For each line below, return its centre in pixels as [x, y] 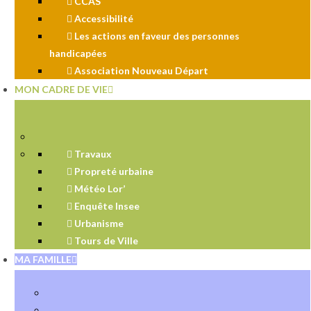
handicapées [78, 53]
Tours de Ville [105, 241]
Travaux [92, 154]
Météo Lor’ [99, 188]
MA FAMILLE [43, 259]
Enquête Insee [106, 206]
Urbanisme [98, 223]
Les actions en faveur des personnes [156, 36]
